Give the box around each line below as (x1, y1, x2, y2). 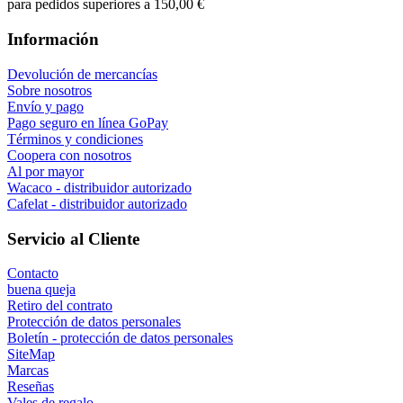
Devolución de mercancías (7, 66, 157, 82)
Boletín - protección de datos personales (7, 330, 233, 346)
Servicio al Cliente (7, 228, 139, 248)
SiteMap (7, 346, 55, 363)
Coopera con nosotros (7, 147, 131, 163)
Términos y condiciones (7, 130, 143, 147)
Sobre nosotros (7, 82, 92, 98)
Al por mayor (7, 163, 84, 179)
